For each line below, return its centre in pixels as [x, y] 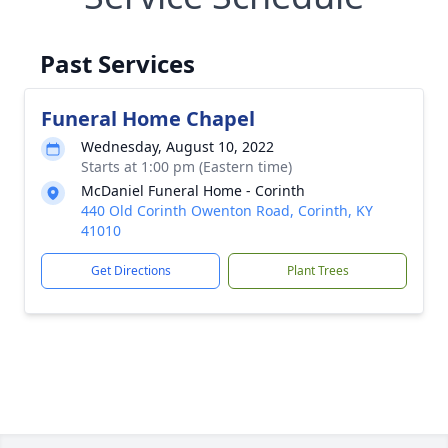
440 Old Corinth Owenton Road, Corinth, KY [227, 210]
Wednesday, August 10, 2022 [177, 146]
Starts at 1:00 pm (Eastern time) [186, 166]
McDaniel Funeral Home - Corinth [193, 190]
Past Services [117, 63]
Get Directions [130, 270]
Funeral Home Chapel [148, 118]
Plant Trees [317, 270]
